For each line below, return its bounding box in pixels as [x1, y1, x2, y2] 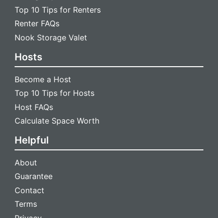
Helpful [15, 134, 49, 146]
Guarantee [15, 171, 53, 182]
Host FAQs [15, 102, 54, 112]
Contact [15, 185, 45, 195]
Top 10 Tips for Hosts [15, 88, 95, 98]
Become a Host [15, 74, 72, 84]
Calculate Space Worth [15, 116, 100, 126]
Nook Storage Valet [15, 32, 88, 42]
